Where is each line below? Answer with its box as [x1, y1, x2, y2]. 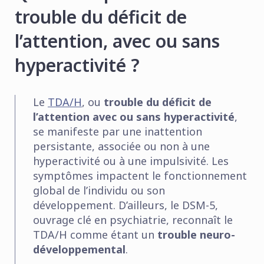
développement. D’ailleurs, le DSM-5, [33, 197, 218, 212]
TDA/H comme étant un [33, 227, 157, 242]
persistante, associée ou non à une [33, 138, 210, 153]
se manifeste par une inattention [33, 124, 202, 138]
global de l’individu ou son [33, 183, 165, 197]
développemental [33, 242, 126, 256]
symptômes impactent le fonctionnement [33, 168, 247, 183]
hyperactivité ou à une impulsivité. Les [33, 153, 229, 168]
